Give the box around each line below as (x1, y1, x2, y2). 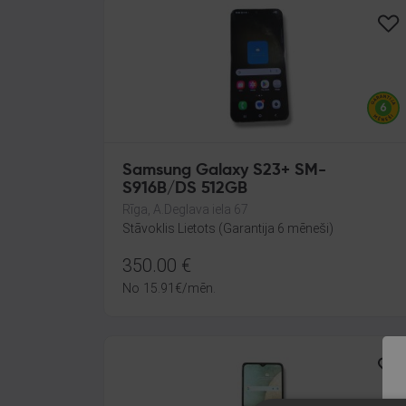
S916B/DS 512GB (122, 180, 247, 197)
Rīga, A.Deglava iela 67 (122, 202, 248, 217)
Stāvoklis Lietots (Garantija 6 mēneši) (122, 221, 333, 236)
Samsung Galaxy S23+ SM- (122, 162, 326, 179)
